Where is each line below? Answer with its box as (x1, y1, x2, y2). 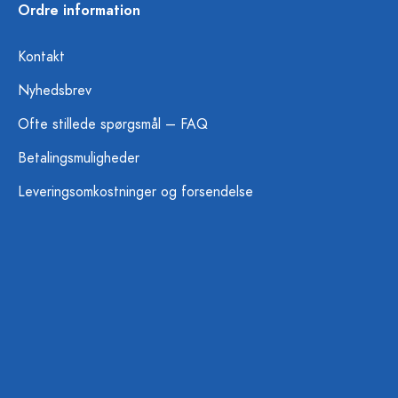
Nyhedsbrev (18, 81, 92, 100)
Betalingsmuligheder (18, 148, 139, 168)
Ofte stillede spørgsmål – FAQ (18, 115, 208, 134)
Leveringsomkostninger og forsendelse (18, 182, 253, 202)
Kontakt (18, 47, 65, 67)
